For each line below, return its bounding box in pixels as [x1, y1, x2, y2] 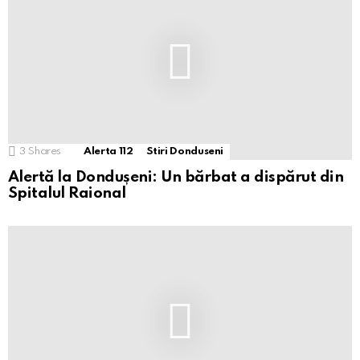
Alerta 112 [84, 145, 133, 157]
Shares [28, 145, 62, 157]
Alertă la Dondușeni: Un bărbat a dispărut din [8, 169, 344, 185]
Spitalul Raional [8, 185, 126, 201]
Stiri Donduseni [145, 145, 224, 157]
